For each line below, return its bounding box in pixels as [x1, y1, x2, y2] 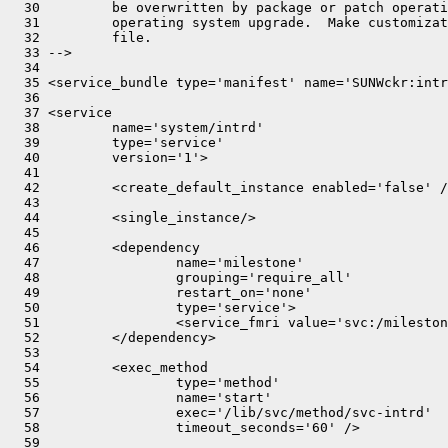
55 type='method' [8, 375, 280, 390]
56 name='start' [8, 390, 272, 405]
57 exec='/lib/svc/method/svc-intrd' [8, 405, 432, 420]
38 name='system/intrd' [8, 120, 264, 135]
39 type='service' [8, 135, 224, 150]
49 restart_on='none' [8, 285, 312, 300]
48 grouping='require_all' [8, 270, 352, 285]
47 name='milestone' [8, 255, 304, 270]
